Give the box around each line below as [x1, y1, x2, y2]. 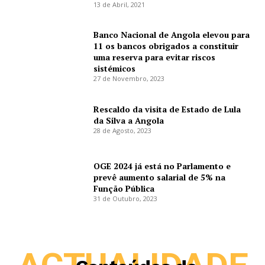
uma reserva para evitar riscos [93, 51, 216, 63]
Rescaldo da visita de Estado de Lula [93, 103, 241, 115]
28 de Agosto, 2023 [93, 125, 152, 135]
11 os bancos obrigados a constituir [93, 40, 239, 52]
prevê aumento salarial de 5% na [93, 171, 226, 183]
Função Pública [93, 182, 155, 194]
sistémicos [93, 63, 136, 75]
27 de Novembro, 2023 [93, 74, 165, 83]
